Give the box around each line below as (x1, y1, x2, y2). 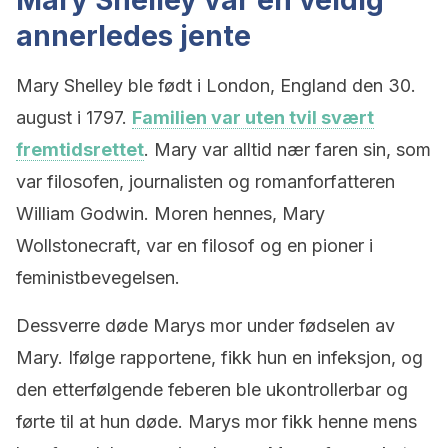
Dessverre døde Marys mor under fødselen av (16, 315, 395, 336)
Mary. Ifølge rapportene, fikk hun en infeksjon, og (16, 347, 423, 368)
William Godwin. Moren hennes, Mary (16, 203, 325, 224)
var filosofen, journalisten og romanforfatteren (16, 171, 395, 192)
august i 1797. (16, 107, 132, 128)
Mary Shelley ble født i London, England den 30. (16, 75, 416, 96)
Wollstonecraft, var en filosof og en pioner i (16, 235, 373, 256)
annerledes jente (16, 19, 251, 53)
